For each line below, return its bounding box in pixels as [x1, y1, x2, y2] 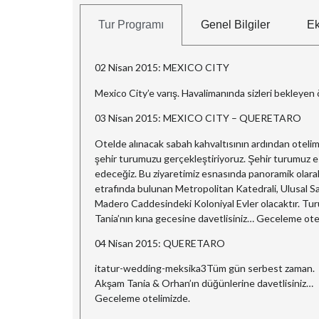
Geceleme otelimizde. [95, 292, 190, 305]
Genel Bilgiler [201, 19, 270, 31]
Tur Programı [98, 19, 164, 31]
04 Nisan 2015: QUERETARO [95, 236, 225, 249]
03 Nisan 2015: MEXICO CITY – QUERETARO [95, 112, 301, 125]
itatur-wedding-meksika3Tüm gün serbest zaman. [95, 262, 315, 275]
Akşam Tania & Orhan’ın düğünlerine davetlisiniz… [95, 277, 313, 290]
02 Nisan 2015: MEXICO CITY [95, 61, 229, 74]
